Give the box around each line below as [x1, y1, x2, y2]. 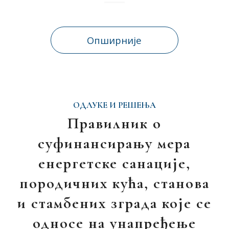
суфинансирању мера [38, 134, 191, 153]
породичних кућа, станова [19, 174, 210, 193]
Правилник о [67, 114, 162, 133]
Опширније [87, 34, 142, 47]
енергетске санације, [38, 154, 191, 173]
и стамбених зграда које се [17, 194, 212, 213]
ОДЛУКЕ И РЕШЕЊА [73, 100, 156, 110]
